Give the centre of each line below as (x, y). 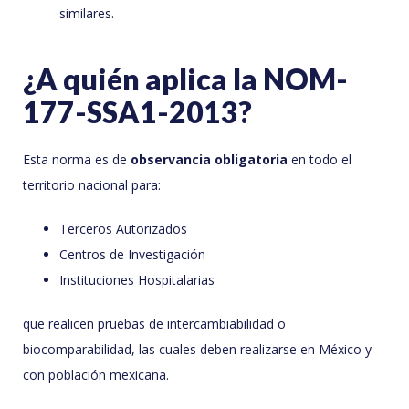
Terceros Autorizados (123, 229)
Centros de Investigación (132, 255)
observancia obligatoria (209, 160)
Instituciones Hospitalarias (137, 280)
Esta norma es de (77, 160)
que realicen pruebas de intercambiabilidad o (154, 324)
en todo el (320, 160)
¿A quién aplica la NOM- (185, 79)
